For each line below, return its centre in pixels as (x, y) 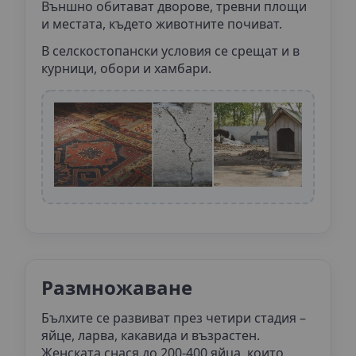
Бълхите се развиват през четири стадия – (174, 318)
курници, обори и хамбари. (126, 69)
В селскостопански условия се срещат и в (170, 51)
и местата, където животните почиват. (162, 24)
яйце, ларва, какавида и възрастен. (151, 336)
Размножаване (117, 288)
